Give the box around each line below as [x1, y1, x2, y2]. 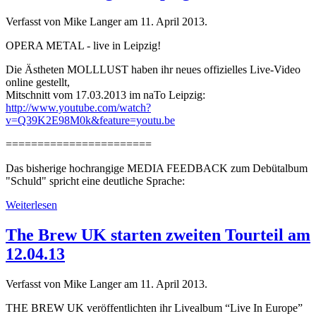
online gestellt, [6, 75, 70, 88]
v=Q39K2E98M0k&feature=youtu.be [6, 114, 175, 126]
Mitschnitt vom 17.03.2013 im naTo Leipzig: [6, 88, 205, 101]
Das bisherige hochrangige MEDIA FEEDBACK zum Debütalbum [6, 162, 308, 174]
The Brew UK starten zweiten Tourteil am [6, 225, 310, 244]
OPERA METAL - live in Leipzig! [6, 39, 161, 51]
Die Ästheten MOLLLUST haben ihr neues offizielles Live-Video [6, 63, 300, 75]
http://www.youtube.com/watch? [6, 101, 151, 114]
